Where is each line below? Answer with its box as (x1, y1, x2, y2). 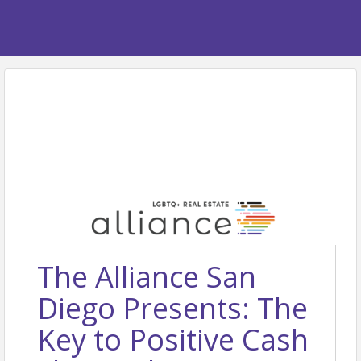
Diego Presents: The (37, 288, 308, 328)
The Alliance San (37, 256, 256, 297)
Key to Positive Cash (37, 319, 309, 359)
